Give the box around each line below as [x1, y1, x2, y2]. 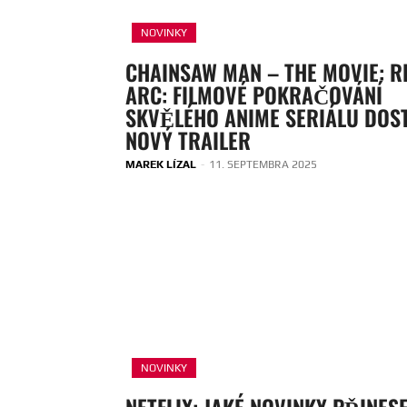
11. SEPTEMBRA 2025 [209, 158, 317, 172]
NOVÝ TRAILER [125, 124, 251, 157]
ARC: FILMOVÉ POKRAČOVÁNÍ [125, 78, 382, 112]
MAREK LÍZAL [125, 158, 196, 172]
